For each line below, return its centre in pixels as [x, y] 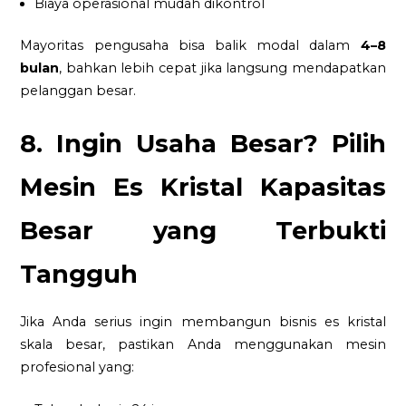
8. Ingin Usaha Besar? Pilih [203, 144]
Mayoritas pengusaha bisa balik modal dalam [190, 46]
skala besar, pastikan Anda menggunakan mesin [203, 345]
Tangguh [79, 275]
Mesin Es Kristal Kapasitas [203, 188]
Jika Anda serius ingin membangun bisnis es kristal [203, 322]
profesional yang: [77, 367]
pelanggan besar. [78, 91]
